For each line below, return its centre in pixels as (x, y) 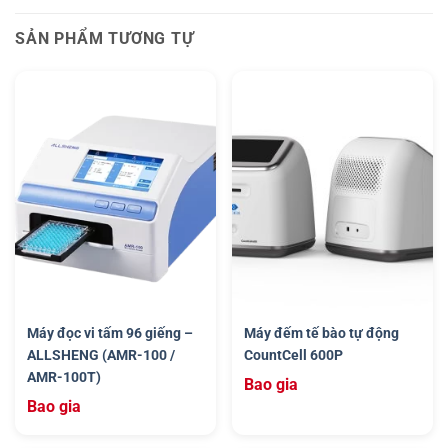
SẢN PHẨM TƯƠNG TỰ (104, 39)
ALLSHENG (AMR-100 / (101, 354)
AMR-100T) (64, 376)
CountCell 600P (293, 354)
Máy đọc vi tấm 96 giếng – (110, 332)
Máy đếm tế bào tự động (321, 332)
